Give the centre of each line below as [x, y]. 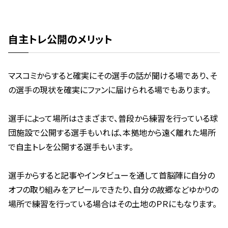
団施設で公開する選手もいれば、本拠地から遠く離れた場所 [112, 133]
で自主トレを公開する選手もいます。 [71, 147]
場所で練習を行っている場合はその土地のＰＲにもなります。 [112, 204]
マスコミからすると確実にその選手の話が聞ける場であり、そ [112, 76]
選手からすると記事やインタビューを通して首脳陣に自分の [111, 176]
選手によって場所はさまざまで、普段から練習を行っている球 [113, 119]
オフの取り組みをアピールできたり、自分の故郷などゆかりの [113, 190]
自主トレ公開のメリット [60, 39]
